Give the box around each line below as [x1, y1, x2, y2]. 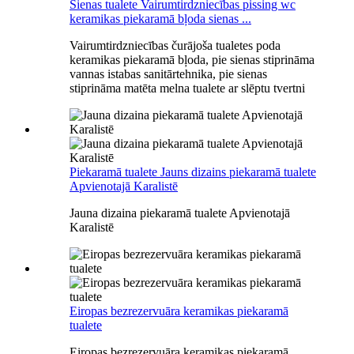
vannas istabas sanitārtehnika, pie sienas [70, 66, 267, 81]
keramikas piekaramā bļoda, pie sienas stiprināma [70, 52, 314, 66]
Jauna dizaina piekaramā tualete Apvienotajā [70, 205, 290, 220]
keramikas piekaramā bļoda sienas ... [70, 11, 251, 25]
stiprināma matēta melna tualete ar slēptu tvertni [70, 81, 305, 95]
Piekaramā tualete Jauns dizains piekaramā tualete [70, 164, 316, 179]
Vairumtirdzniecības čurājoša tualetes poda [70, 38, 281, 52]
